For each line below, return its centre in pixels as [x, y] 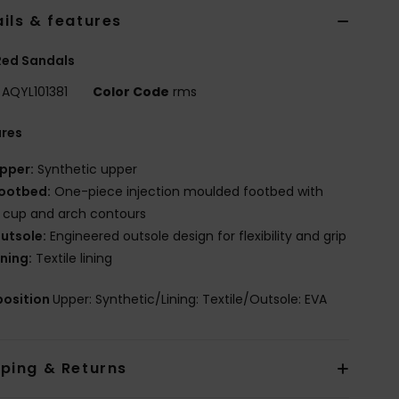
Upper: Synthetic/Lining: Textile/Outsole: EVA [190, 299]
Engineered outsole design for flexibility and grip [197, 236]
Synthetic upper [86, 169]
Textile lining [73, 258]
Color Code [131, 91]
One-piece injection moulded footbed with [187, 191]
